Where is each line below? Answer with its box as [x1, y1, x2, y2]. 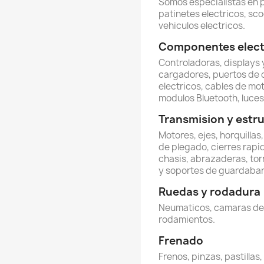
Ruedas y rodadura [159, 184, 260, 199]
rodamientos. [159, 213, 215, 226]
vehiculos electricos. [159, 19, 245, 32]
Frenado [159, 233, 203, 248]
